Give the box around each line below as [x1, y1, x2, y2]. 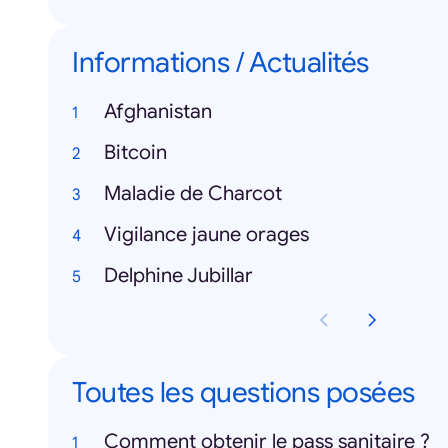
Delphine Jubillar [104, 263, 253, 288]
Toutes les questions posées [72, 375, 415, 410]
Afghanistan [104, 99, 212, 124]
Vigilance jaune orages [104, 222, 309, 247]
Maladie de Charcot [104, 181, 282, 206]
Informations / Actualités [72, 45, 369, 80]
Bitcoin [104, 140, 167, 165]
